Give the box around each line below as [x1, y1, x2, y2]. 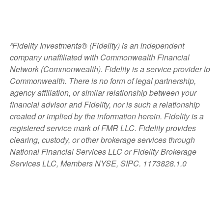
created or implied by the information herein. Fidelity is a [10, 110, 204, 122]
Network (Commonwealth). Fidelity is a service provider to [10, 63, 210, 75]
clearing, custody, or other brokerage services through [10, 134, 195, 145]
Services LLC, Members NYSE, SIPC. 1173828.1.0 [10, 157, 187, 169]
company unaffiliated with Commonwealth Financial [10, 51, 190, 63]
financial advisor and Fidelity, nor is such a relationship [10, 98, 200, 110]
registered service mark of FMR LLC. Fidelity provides [10, 122, 196, 134]
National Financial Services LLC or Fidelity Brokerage [10, 145, 196, 157]
